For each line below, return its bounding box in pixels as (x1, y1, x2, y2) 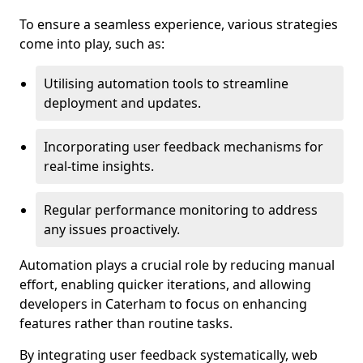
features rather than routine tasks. (19, 314, 233, 332)
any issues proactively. (44, 220, 180, 238)
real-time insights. (44, 157, 154, 175)
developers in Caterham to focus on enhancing (19, 295, 307, 313)
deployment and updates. (44, 94, 201, 112)
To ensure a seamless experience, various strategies (19, 15, 338, 33)
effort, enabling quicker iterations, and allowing (19, 275, 311, 293)
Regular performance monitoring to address (44, 201, 318, 219)
